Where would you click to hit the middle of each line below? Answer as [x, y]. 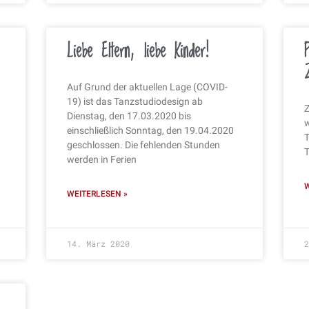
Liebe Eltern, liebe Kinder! [139, 51]
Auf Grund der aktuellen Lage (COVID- [148, 87]
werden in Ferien [102, 159]
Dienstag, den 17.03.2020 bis [129, 116]
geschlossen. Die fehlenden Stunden [144, 144]
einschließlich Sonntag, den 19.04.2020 [151, 130]
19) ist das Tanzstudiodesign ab [135, 101]
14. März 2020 [99, 243]
